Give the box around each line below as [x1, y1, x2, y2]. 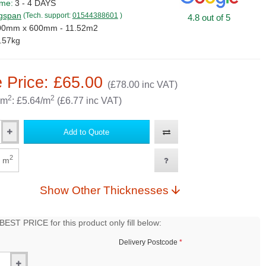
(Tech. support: [23, 11, 72, 20]
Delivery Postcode [118, 238, 178, 246]
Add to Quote [64, 127, 110, 137]
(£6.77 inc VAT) [54, 96, 122, 106]
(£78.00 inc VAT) [107, 80, 178, 90]
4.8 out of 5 [187, 12, 230, 23]
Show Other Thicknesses [71, 184, 169, 197]
